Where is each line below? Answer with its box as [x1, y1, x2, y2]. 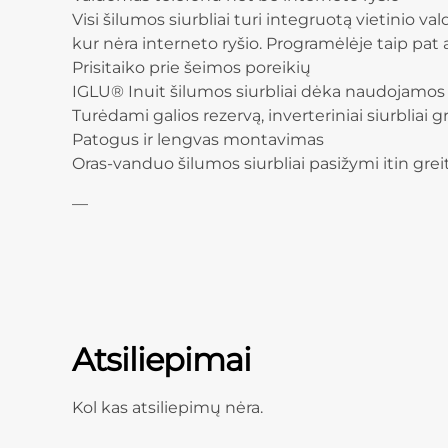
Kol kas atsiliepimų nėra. [72, 398, 263, 418]
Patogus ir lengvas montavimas [72, 130, 324, 150]
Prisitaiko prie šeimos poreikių [72, 58, 311, 78]
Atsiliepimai [72, 340, 252, 380]
